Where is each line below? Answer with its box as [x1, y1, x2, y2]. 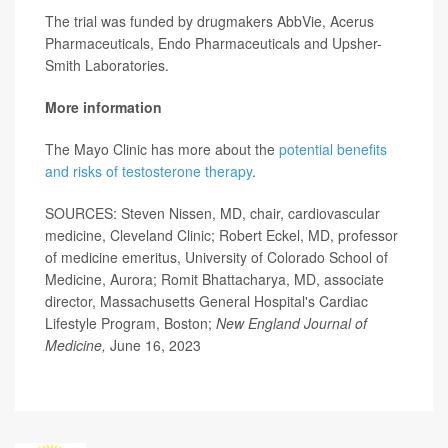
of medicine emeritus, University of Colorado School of [45, 247, 388, 268]
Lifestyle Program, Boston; [45, 313, 216, 334]
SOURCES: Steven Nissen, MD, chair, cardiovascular [45, 203, 380, 224]
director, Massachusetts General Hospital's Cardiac [45, 291, 368, 312]
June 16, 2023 [106, 335, 201, 356]
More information [45, 97, 162, 118]
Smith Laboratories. [45, 55, 169, 76]
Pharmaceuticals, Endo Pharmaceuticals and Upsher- [45, 33, 382, 54]
